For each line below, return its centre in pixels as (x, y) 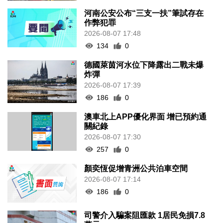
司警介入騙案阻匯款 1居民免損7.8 (145, 206)
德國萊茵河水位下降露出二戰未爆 (144, 55)
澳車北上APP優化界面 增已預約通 (146, 107)
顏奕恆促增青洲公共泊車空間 (136, 159)
